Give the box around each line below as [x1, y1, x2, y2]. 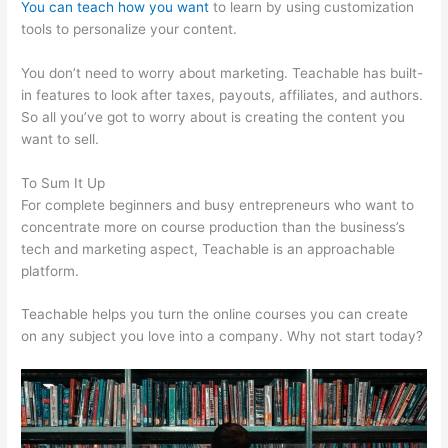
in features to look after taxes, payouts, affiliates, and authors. [21, 86, 424, 103]
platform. [21, 262, 80, 279]
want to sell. [21, 130, 100, 147]
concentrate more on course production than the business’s [21, 218, 406, 235]
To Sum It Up [21, 174, 106, 191]
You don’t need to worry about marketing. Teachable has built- [21, 64, 424, 81]
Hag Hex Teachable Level [241, 20, 407, 37]
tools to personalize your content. [21, 20, 242, 37]
